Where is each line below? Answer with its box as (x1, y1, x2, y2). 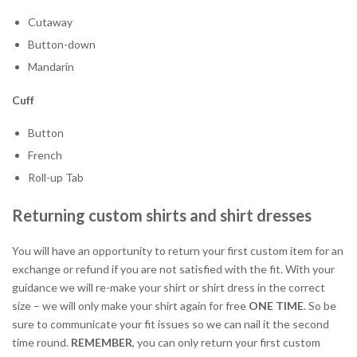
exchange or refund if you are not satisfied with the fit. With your (12, 261, 335, 276)
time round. (12, 335, 71, 349)
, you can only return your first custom (132, 335, 320, 349)
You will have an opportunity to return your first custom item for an (12, 243, 343, 257)
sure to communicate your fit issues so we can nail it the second (12, 316, 329, 331)
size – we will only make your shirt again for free (12, 298, 249, 312)
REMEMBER (71, 335, 132, 349)
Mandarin (28, 59, 74, 73)
